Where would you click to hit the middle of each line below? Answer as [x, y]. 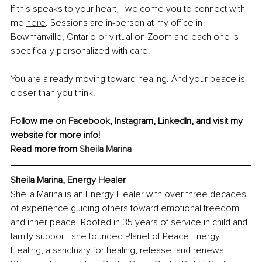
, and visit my [218, 121]
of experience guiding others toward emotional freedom [126, 208]
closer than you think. [53, 93]
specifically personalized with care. [80, 51]
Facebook [89, 121]
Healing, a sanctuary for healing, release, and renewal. [120, 251]
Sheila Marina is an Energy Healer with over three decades [130, 194]
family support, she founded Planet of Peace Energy [116, 237]
